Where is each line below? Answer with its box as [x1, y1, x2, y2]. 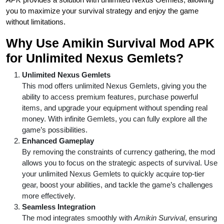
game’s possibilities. [22, 125, 87, 134]
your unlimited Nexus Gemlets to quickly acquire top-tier [22, 169, 204, 178]
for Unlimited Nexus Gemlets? [6, 50, 183, 65]
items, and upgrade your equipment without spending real [22, 103, 207, 112]
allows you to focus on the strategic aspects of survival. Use [22, 158, 217, 167]
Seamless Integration [22, 202, 95, 211]
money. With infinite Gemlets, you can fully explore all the [22, 114, 207, 123]
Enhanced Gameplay [22, 136, 94, 145]
